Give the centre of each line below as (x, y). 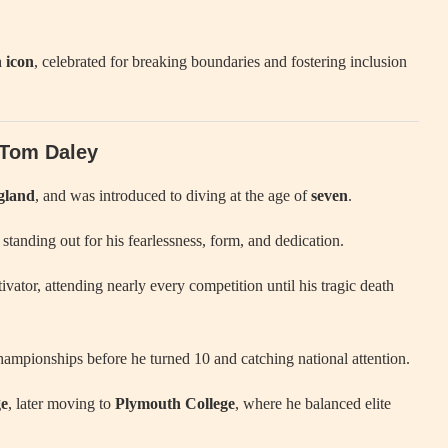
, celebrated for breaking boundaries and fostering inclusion (220, 61)
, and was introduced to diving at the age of (173, 195)
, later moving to (61, 403)
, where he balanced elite (313, 403)
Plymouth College (175, 403)
